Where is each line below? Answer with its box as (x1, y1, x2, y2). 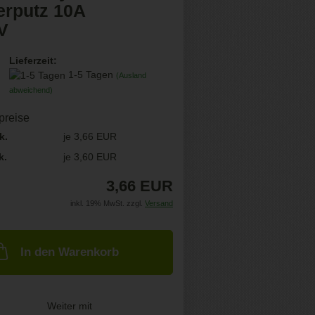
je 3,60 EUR (63, 150, 117, 162)
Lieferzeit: (8, 55, 57, 66)
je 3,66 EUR (63, 130, 117, 142)
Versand (144, 199, 173, 208)
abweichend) (8, 86, 53, 95)
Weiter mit (47, 300, 93, 312)
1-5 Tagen (67, 69, 116, 80)
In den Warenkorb (20, 245, 120, 259)
